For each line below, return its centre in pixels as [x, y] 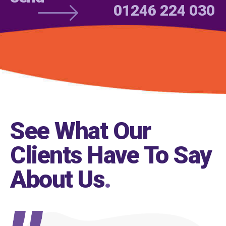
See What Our [80, 131]
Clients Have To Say [111, 155]
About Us [57, 179]
